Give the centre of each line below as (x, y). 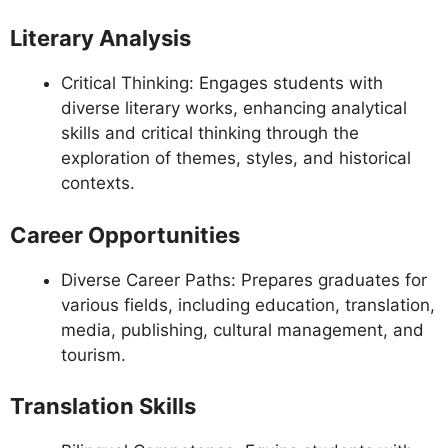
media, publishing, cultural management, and (242, 329)
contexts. (98, 183)
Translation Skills (103, 406)
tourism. (93, 354)
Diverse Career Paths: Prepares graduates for (244, 279)
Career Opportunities (125, 234)
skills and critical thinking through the (210, 133)
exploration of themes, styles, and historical (236, 158)
